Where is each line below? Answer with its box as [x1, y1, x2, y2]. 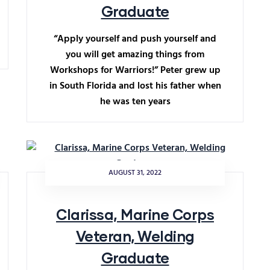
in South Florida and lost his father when [49, 78, 221, 94]
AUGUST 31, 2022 [108, 167, 162, 179]
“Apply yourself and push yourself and [54, 31, 216, 47]
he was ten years [99, 94, 171, 110]
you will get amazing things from [66, 47, 204, 63]
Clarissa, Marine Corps [56, 206, 214, 223]
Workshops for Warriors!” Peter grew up [49, 63, 221, 78]
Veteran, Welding [75, 227, 195, 245]
